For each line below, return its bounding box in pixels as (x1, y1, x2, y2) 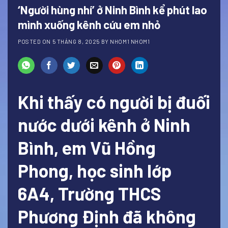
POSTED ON (18, 38, 52, 45)
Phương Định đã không (18, 205, 196, 227)
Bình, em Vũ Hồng (18, 136, 156, 158)
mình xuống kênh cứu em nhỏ (18, 18, 160, 32)
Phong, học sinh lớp (18, 159, 172, 181)
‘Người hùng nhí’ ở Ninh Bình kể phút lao (18, 3, 207, 17)
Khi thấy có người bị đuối (18, 91, 210, 112)
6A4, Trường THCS (18, 182, 161, 204)
